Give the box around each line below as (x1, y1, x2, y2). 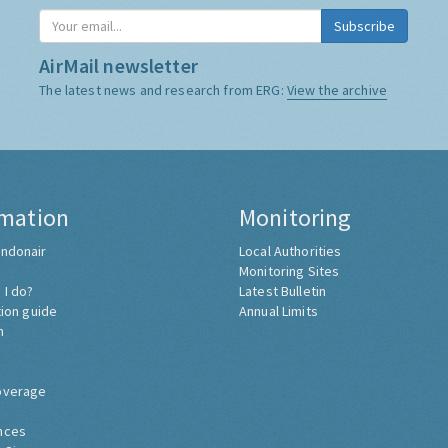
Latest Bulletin (239, 282, 327, 301)
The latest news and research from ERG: (39, 81, 287, 100)
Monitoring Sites (239, 262, 340, 281)
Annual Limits (239, 302, 318, 321)
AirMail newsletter (39, 53, 198, 79)
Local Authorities (239, 242, 342, 261)
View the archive (286, 81, 388, 100)
